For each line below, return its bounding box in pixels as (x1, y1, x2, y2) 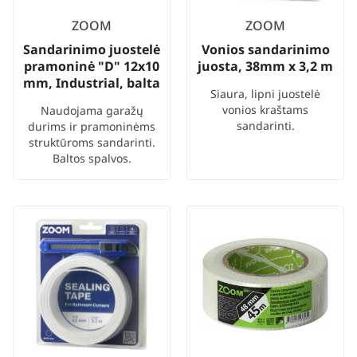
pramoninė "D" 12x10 (24, 57, 159, 76)
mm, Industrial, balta (23, 74, 160, 92)
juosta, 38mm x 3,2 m (198, 57, 333, 76)
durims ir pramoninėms (28, 119, 155, 135)
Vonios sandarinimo (201, 41, 330, 59)
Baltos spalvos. (52, 151, 131, 167)
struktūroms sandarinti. (28, 135, 155, 151)
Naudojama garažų (40, 103, 143, 119)
